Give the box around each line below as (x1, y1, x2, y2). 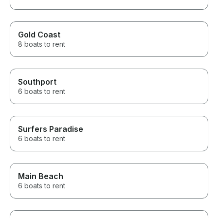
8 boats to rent (18, 40, 65, 49)
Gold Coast (18, 30, 60, 40)
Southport (18, 77, 56, 87)
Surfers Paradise (18, 124, 83, 134)
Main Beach (18, 171, 63, 182)
